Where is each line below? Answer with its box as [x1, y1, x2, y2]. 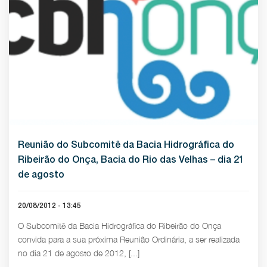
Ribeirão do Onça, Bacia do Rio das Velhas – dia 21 [18, 154, 244, 165]
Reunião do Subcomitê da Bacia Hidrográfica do [18, 139, 234, 150]
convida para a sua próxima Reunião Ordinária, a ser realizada [18, 234, 240, 244]
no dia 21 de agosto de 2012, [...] [18, 248, 139, 258]
